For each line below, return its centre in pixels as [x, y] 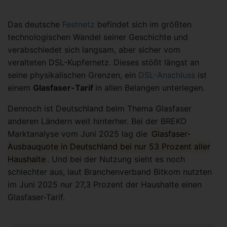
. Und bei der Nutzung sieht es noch [116, 159]
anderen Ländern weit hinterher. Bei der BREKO [97, 121]
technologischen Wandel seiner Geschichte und [98, 37]
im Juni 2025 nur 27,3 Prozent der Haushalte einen [105, 184]
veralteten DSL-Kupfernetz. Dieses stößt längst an [103, 62]
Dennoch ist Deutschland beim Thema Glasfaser [100, 108]
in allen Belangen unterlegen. [151, 88]
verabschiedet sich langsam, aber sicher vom [94, 50]
